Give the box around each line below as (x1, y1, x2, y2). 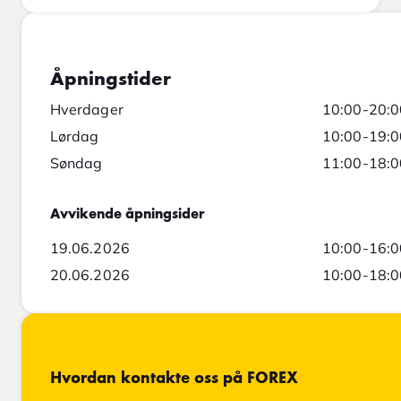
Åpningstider (50, 70, 171, 90)
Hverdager (50, 100, 124, 119)
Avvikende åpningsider (50, 208, 205, 223)
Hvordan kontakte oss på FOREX (50, 371, 298, 388)
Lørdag (50, 127, 99, 146)
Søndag (50, 154, 103, 173)
